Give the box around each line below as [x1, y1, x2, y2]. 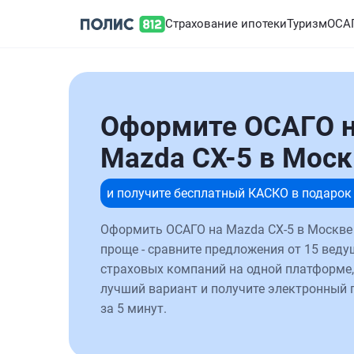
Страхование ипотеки [165, 17, 287, 31]
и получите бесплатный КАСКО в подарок [107, 186, 352, 201]
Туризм [287, 17, 327, 31]
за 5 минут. [100, 301, 167, 316]
